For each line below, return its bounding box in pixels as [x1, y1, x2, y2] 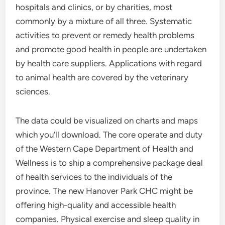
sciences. [16, 86, 51, 96]
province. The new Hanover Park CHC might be [16, 186, 193, 196]
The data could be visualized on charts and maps [16, 116, 198, 126]
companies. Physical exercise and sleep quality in [16, 214, 200, 224]
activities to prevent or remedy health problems [16, 30, 195, 40]
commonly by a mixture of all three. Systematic [16, 16, 192, 26]
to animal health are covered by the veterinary [16, 72, 189, 82]
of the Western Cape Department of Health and [16, 144, 194, 154]
